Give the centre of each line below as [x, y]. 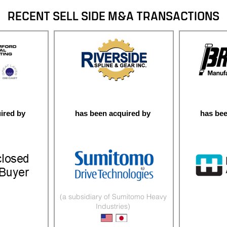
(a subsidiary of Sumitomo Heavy [113, 197]
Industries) [113, 206]
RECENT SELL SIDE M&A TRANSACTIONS [113, 17]
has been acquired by [112, 113]
